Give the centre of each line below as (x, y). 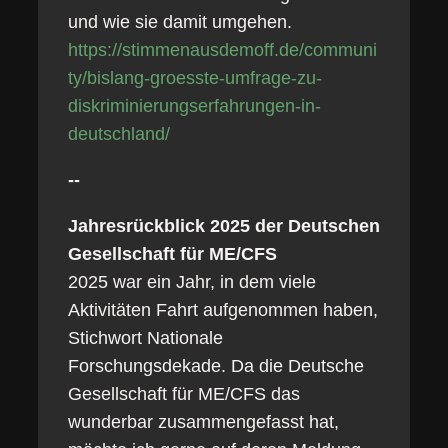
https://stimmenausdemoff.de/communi (222, 50)
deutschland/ (118, 134)
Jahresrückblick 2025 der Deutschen (223, 226)
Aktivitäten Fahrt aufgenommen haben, (222, 310)
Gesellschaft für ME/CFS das (183, 394)
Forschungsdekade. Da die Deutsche (215, 366)
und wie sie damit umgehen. (179, 22)
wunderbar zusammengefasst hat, (203, 422)
